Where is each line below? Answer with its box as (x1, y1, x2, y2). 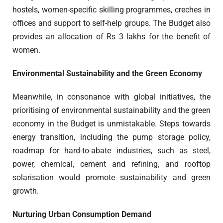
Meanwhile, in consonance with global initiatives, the (12, 92, 211, 102)
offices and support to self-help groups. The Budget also (12, 18, 211, 28)
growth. (12, 186, 39, 196)
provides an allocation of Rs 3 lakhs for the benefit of (12, 32, 211, 42)
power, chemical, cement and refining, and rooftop (12, 159, 211, 169)
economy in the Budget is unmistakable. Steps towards (12, 119, 211, 129)
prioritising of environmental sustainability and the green (12, 106, 211, 115)
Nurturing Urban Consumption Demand (12, 210, 151, 220)
